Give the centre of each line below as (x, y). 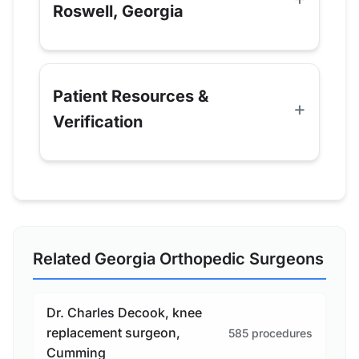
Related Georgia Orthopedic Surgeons (178, 259)
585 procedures (270, 333)
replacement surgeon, (113, 333)
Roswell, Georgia (118, 12)
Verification (98, 122)
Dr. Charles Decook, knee (124, 313)
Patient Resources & (131, 97)
